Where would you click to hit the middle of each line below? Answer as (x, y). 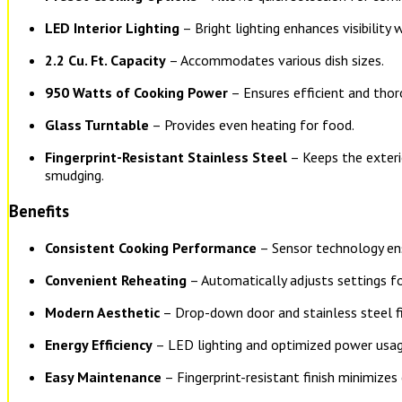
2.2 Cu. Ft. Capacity (105, 60)
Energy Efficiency (99, 345)
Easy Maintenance (103, 377)
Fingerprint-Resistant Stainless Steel (166, 157)
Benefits (39, 211)
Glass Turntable (97, 124)
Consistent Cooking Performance (151, 248)
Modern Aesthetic (102, 313)
